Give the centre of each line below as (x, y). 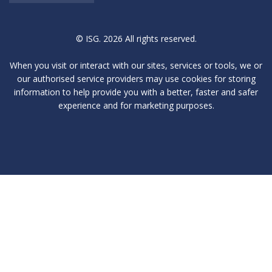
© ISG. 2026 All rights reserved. (136, 38)
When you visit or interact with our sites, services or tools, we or (136, 66)
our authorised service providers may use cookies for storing (136, 79)
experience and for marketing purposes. (136, 106)
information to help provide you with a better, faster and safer (136, 92)
